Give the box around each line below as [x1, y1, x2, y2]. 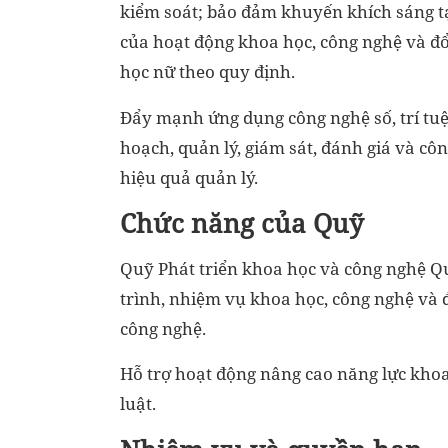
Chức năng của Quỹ [120, 206, 364, 241]
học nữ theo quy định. [120, 60, 295, 84]
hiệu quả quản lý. [120, 165, 258, 189]
